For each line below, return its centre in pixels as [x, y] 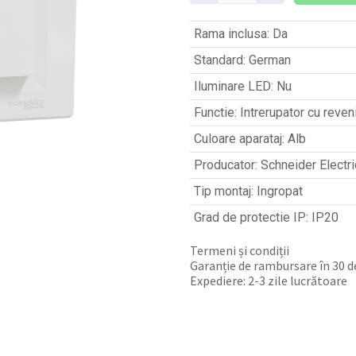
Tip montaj [222, 191]
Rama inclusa [230, 34]
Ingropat [279, 191]
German [269, 60]
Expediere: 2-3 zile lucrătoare [269, 281]
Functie [214, 112]
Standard [218, 60]
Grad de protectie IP [250, 217]
